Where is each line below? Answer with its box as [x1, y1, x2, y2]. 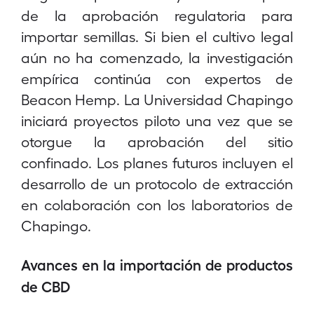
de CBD [21, 277, 70, 295]
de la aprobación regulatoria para [21, 6, 293, 24]
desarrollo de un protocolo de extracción [21, 175, 293, 192]
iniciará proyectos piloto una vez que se [21, 111, 293, 129]
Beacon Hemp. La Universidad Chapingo [21, 90, 293, 108]
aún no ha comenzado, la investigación [21, 48, 293, 66]
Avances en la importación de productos [21, 255, 293, 273]
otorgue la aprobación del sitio [21, 132, 293, 150]
